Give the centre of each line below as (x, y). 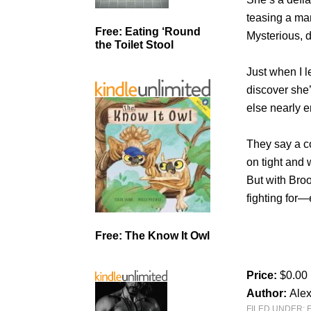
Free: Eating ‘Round (148, 32)
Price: (263, 275)
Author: (268, 293)
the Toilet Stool (134, 45)
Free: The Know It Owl (152, 236)
